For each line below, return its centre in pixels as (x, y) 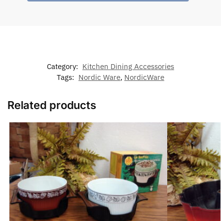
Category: (63, 66)
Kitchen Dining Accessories (128, 66)
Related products (52, 105)
